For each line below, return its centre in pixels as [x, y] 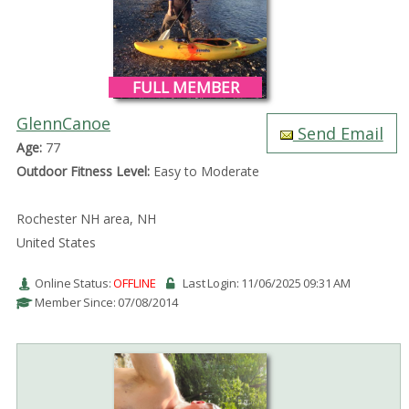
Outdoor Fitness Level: [83, 171]
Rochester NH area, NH [86, 218]
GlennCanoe [63, 123]
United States [56, 242]
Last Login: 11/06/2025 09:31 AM [266, 283]
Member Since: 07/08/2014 [106, 302]
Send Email [338, 133]
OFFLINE [134, 283]
